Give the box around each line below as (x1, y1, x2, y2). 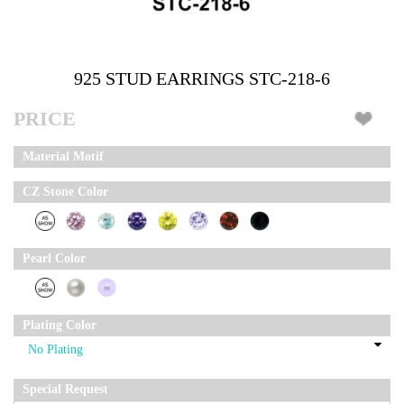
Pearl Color (23, 252, 86, 266)
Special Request (23, 382, 108, 397)
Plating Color (23, 318, 96, 333)
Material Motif (23, 150, 104, 164)
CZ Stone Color (23, 185, 108, 199)
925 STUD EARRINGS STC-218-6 (74, 69, 330, 89)
